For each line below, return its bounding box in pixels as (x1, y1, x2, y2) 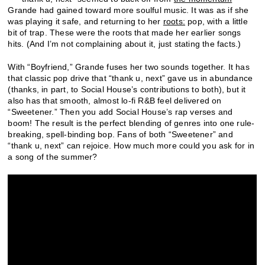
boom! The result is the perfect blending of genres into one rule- (8, 118, 255, 128)
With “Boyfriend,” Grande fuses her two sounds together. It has (8, 62, 250, 72)
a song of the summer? (8, 152, 98, 162)
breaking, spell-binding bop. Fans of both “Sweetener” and (8, 130, 233, 140)
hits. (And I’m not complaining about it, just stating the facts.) (8, 39, 241, 49)
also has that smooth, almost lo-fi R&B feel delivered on (8, 96, 222, 106)
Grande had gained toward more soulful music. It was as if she (8, 5, 249, 15)
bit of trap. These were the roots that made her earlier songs (8, 28, 241, 38)
